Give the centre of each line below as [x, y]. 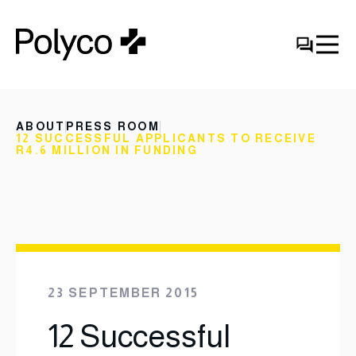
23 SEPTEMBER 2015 [123, 293]
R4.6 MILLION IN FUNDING [107, 150]
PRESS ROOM [113, 126]
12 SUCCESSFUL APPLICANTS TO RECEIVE [166, 138]
